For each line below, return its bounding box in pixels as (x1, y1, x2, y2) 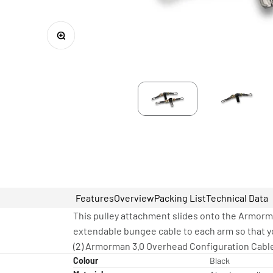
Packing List (154, 192, 206, 204)
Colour (73, 255, 98, 266)
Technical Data (206, 192, 268, 204)
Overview (114, 192, 154, 204)
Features (76, 192, 114, 204)
